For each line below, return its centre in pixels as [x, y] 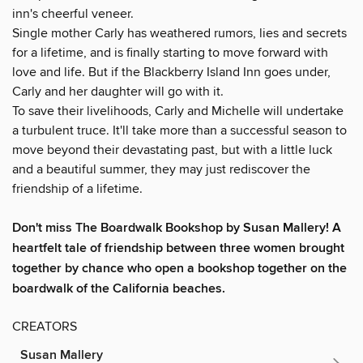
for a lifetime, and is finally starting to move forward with [170, 52]
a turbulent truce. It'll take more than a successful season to [179, 130]
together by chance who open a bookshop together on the [179, 268]
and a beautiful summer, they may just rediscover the [161, 169]
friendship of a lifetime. [77, 188]
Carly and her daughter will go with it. [118, 91]
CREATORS [45, 326]
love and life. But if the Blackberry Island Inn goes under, [171, 72]
